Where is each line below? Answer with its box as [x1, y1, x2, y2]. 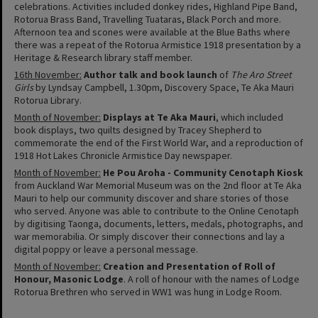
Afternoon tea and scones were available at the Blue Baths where [14, 25, 290, 38]
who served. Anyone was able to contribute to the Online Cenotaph [14, 204, 299, 217]
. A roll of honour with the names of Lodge [124, 272, 300, 285]
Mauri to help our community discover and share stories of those [14, 191, 289, 204]
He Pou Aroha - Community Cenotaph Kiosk [103, 165, 303, 179]
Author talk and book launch [84, 67, 217, 81]
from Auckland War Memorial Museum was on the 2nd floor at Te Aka [14, 178, 302, 192]
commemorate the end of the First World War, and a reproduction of [14, 136, 303, 149]
